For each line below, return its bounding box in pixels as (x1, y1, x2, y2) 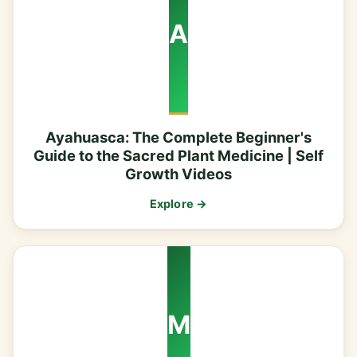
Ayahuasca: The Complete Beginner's (45, 128, 312, 147)
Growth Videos (125, 165, 232, 183)
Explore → (149, 197, 208, 210)
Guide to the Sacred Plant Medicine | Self (33, 147, 324, 165)
